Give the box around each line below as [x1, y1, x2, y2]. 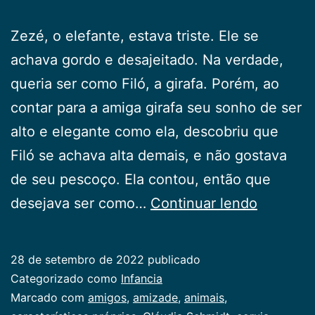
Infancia [121, 271, 162, 285]
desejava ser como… [11, 194, 150, 212]
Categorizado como [11, 271, 121, 285]
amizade [133, 290, 178, 304]
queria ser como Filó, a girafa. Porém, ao [11, 75, 279, 92]
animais [184, 290, 224, 304]
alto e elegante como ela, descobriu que [11, 122, 278, 140]
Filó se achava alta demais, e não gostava [11, 146, 287, 164]
